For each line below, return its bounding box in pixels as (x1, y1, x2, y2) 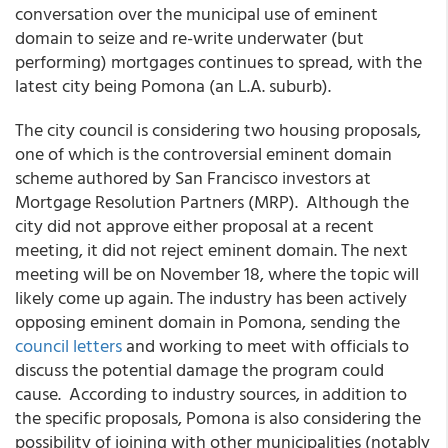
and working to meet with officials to (122, 332, 409, 359)
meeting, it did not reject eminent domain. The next (15, 236, 408, 263)
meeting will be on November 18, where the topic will (15, 260, 419, 287)
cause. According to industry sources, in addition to (15, 380, 407, 407)
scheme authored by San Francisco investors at (15, 164, 371, 191)
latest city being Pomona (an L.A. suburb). (15, 72, 331, 99)
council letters (15, 332, 122, 359)
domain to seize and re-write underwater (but (15, 24, 364, 51)
